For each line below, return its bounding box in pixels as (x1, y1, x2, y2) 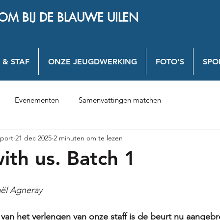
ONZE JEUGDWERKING (48, 57, 137, 66)
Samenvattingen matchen (79, 95, 161, 105)
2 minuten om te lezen (54, 133, 123, 142)
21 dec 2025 (15, 133, 52, 142)
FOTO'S (155, 57, 184, 66)
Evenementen (15, 95, 59, 105)
